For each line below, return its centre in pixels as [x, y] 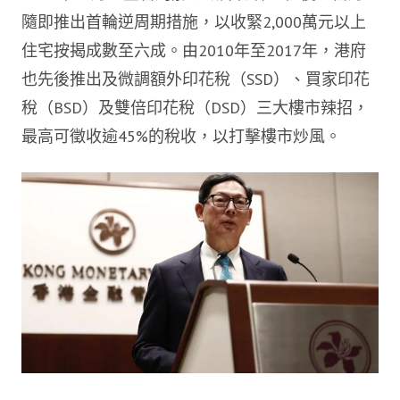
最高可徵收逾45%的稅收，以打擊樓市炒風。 [181, 137]
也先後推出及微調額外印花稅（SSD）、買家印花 [196, 79]
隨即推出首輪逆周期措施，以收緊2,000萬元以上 [194, 22]
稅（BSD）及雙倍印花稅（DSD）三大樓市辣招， [195, 108]
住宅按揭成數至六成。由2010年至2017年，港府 [194, 51]
